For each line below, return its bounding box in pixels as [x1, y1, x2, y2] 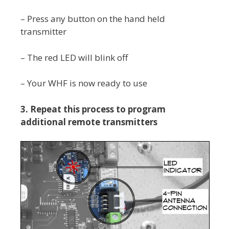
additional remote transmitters [20, 116, 157, 128]
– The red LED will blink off [20, 51, 128, 63]
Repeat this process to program [30, 103, 166, 115]
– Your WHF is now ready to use [20, 77, 147, 89]
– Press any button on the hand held [20, 13, 165, 25]
